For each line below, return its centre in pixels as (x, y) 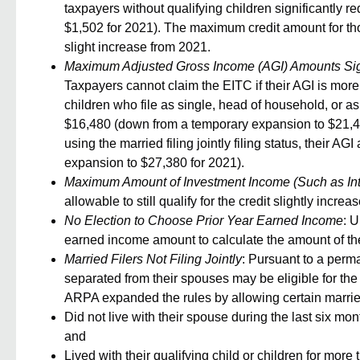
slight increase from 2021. (137, 47)
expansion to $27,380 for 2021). (154, 163)
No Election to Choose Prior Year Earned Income (204, 221)
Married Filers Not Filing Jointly (153, 260)
